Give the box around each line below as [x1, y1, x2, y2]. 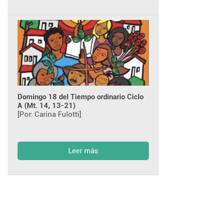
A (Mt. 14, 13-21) [18, 101, 75, 110]
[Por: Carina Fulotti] [18, 110, 81, 119]
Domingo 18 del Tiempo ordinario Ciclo [18, 92, 144, 101]
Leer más [68, 146, 98, 155]
